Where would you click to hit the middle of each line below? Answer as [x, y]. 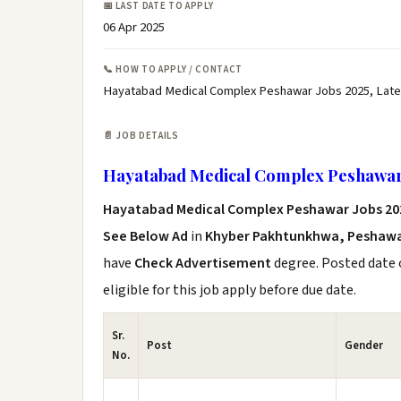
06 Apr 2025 [134, 27]
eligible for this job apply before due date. [230, 290]
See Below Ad [147, 236]
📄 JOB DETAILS [141, 136]
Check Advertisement [204, 263]
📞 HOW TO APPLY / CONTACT [173, 69]
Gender [364, 346]
